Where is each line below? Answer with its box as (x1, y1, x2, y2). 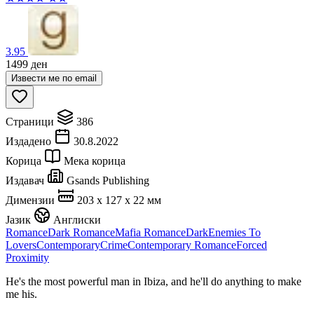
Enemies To (208, 226, 261, 238)
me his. (6, 287, 37, 300)
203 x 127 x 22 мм (77, 193, 161, 206)
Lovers (6, 238, 36, 251)
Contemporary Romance (128, 238, 236, 251)
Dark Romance (48, 226, 115, 238)
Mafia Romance (115, 226, 186, 238)
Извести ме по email (11, 72, 97, 83)
